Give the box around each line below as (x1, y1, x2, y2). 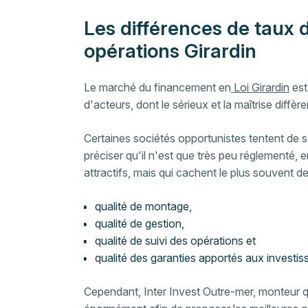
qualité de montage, (95, 199, 195, 213)
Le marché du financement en (84, 80, 231, 94)
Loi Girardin (231, 80, 289, 94)
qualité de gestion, (95, 217, 187, 230)
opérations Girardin (84, 39, 256, 63)
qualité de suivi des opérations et (95, 234, 256, 247)
